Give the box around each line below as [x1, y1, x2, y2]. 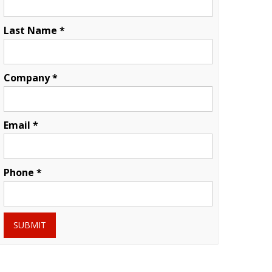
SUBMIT [13, 219, 47, 231]
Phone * [4, 165, 42, 179]
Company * [4, 70, 58, 84]
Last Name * [4, 23, 66, 37]
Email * [4, 118, 39, 132]
